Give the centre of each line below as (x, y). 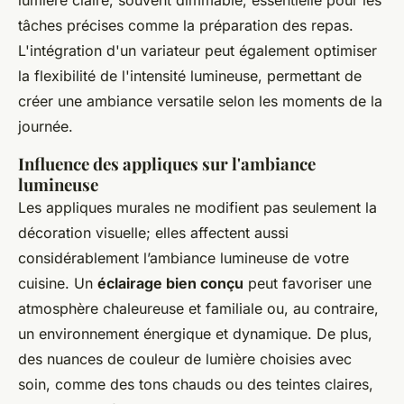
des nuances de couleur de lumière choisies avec (185, 359)
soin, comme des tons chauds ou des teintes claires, (196, 385)
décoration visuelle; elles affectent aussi (153, 233)
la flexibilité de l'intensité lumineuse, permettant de (190, 76)
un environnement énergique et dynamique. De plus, (195, 334)
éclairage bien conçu (170, 284)
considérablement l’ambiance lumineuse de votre (184, 258)
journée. (46, 127)
